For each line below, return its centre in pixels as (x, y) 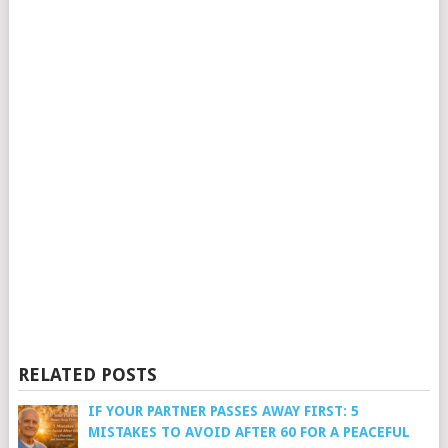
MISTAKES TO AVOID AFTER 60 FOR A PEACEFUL (248, 432)
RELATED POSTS (87, 375)
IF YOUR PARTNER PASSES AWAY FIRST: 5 (223, 411)
